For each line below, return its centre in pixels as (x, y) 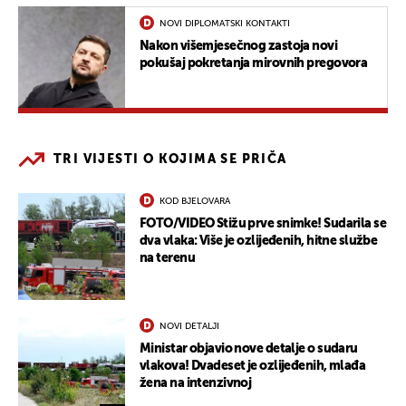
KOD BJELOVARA (195, 201)
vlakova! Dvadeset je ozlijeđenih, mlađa (253, 366)
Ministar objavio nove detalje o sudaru (249, 348)
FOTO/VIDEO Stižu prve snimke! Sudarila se (263, 223)
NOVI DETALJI (189, 326)
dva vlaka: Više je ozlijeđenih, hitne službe (259, 241)
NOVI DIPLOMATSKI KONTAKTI (225, 23)
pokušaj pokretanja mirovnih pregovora (254, 63)
